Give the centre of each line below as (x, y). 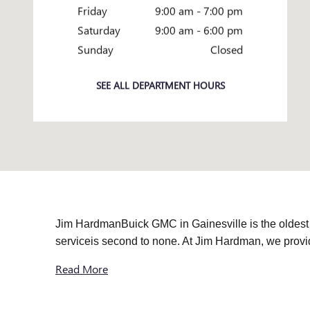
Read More (82, 269)
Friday (92, 11)
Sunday (95, 50)
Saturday (99, 30)
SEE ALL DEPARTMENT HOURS (160, 85)
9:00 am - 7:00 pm (199, 11)
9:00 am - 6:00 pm (199, 30)
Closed (227, 50)
